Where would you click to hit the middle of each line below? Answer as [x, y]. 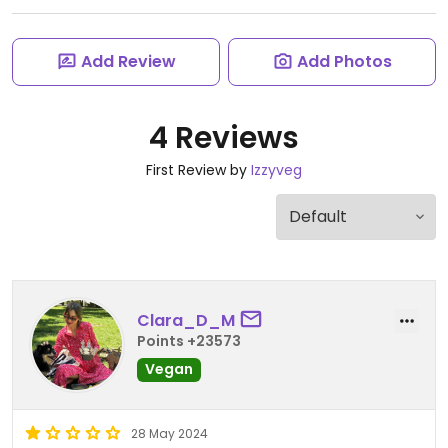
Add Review [128, 61]
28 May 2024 [169, 433]
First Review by [198, 170]
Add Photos [344, 61]
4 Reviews [224, 138]
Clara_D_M [186, 320]
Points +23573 [189, 340]
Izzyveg [276, 170]
